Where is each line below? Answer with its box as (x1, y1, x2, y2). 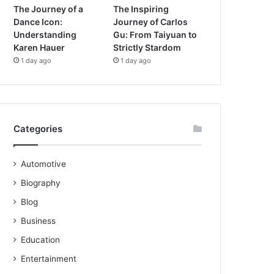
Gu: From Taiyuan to (113, 29, 198, 40)
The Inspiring (113, 4, 169, 15)
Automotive (21, 159, 67, 169)
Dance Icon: (13, 17, 63, 28)
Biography (21, 178, 61, 188)
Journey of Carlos (113, 17, 188, 28)
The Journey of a (13, 4, 84, 15)
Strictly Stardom (113, 42, 182, 53)
